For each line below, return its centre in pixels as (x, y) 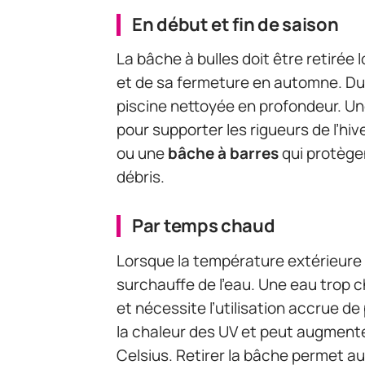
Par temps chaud (204, 226)
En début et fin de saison (235, 25)
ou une (142, 154)
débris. (141, 177)
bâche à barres (223, 154)
